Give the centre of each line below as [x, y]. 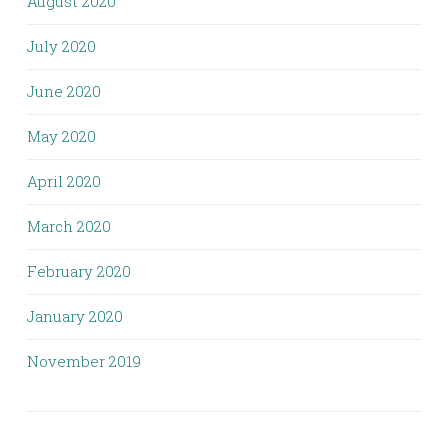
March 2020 [69, 225]
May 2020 [61, 135]
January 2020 [75, 315]
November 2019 [84, 360]
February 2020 [79, 270]
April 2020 [64, 180]
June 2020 [64, 90]
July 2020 [61, 45]
